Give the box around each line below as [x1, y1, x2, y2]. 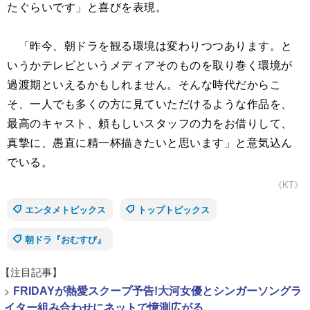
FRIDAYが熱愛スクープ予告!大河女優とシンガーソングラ [13, 285, 302, 298]
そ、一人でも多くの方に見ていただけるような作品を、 [7, 95, 293, 112]
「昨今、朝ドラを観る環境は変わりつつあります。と [7, 37, 293, 54]
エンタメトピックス [25, 203, 106, 217]
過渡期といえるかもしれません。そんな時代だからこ [7, 76, 281, 93]
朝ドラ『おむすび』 [25, 232, 106, 246]
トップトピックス [138, 203, 210, 217]
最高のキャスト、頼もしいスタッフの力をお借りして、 [7, 115, 293, 131]
